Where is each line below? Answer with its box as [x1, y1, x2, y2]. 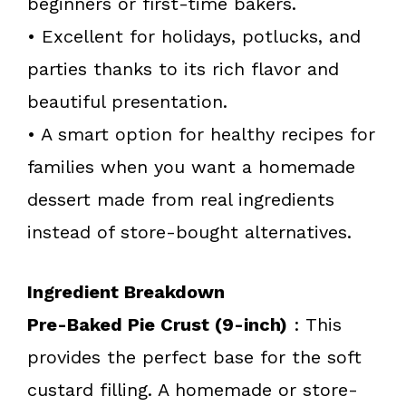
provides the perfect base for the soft [27, 345, 362, 368]
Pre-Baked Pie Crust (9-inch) [27, 313, 287, 335]
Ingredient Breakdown [27, 280, 225, 303]
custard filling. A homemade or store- [27, 378, 358, 401]
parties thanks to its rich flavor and [27, 57, 339, 80]
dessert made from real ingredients [27, 188, 334, 210]
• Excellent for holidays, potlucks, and [27, 24, 361, 47]
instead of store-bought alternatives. [27, 220, 352, 243]
